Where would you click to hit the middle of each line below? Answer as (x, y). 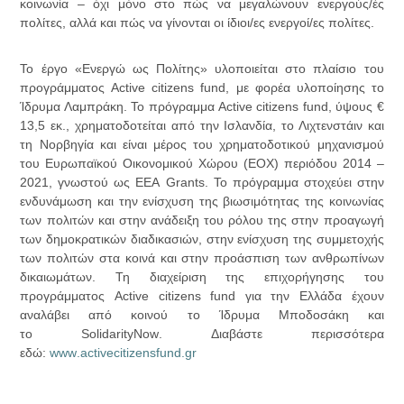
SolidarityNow (120, 334)
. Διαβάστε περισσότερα (271, 334)
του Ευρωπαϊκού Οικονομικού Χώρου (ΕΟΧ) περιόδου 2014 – (202, 164)
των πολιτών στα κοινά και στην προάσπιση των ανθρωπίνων (202, 258)
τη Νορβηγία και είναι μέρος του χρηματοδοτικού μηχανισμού (202, 145)
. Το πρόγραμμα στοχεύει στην (294, 183)
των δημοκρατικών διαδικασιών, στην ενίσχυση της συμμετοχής (202, 239)
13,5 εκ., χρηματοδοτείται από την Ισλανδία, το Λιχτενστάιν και (202, 126)
